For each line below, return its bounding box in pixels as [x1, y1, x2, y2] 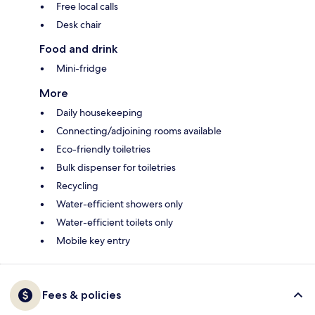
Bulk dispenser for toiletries [56, 161, 176, 174]
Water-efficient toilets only [56, 216, 173, 229]
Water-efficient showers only [56, 198, 183, 211]
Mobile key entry [56, 234, 130, 247]
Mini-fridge [56, 62, 107, 75]
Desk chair [56, 18, 101, 32]
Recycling [56, 179, 98, 193]
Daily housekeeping [56, 106, 143, 120]
